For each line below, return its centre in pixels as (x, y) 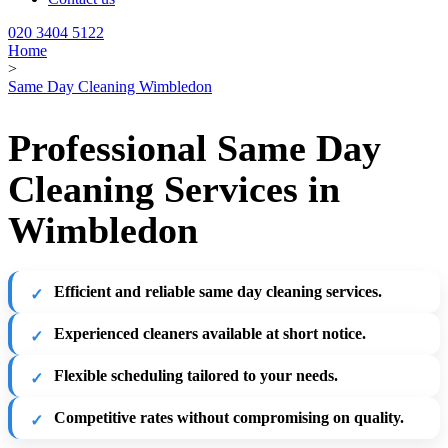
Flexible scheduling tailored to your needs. (196, 375)
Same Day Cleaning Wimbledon (110, 86)
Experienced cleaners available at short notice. (210, 333)
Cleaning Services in (174, 188)
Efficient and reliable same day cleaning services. (218, 291)
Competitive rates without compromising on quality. (229, 417)
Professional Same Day (194, 147)
